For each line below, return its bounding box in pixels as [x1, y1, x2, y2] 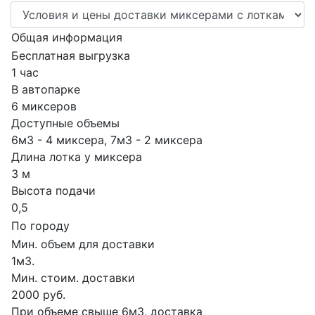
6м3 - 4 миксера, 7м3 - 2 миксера [11, 132, 202, 147]
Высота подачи [11, 183, 96, 198]
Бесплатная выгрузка [11, 48, 130, 63]
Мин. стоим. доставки [11, 270, 135, 285]
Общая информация [11, 30, 122, 44]
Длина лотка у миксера [11, 149, 142, 164]
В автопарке [11, 82, 80, 96]
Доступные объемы [11, 115, 120, 130]
